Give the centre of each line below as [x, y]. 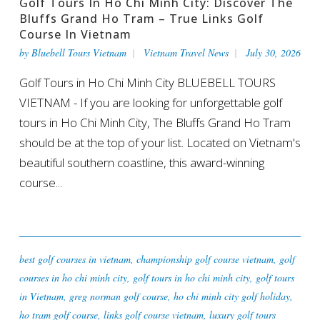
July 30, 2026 [273, 52]
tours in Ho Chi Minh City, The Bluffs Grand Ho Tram [155, 122]
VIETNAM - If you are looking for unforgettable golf [150, 102]
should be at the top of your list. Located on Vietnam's [160, 142]
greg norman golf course [118, 296]
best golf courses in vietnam [75, 259]
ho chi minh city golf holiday [231, 296]
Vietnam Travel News [186, 52]
